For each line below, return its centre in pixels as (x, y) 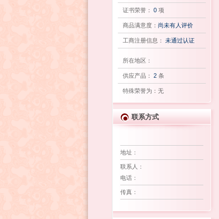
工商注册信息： (144, 41)
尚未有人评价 (175, 25)
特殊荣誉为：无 (143, 91)
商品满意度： (140, 25)
